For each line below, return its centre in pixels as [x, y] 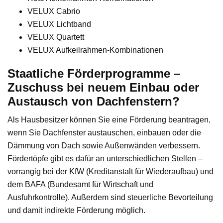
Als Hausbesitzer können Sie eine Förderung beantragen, [109, 120]
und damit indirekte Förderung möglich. [76, 211]
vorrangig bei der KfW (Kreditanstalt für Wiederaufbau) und [111, 172]
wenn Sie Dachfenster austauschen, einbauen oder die [104, 133]
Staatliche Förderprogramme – [94, 74]
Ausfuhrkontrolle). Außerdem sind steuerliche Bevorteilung [110, 198]
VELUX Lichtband [59, 24]
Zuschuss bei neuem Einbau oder [103, 88]
